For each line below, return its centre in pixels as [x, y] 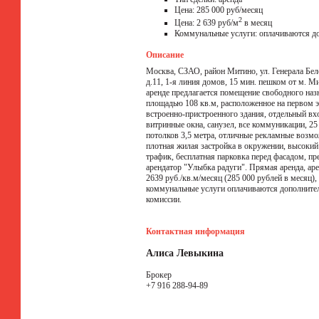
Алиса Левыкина [185, 253]
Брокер [159, 275]
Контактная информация [195, 231]
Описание [165, 55]
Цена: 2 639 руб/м [206, 23]
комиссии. [165, 199]
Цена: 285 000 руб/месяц [219, 10]
